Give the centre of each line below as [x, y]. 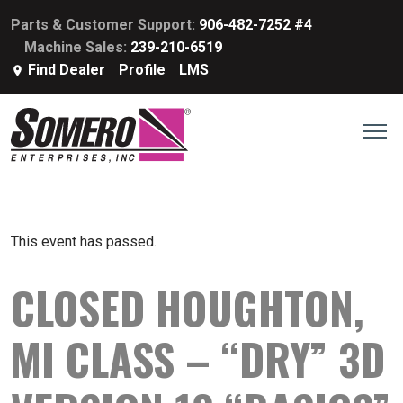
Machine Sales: [77, 47]
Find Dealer [67, 70]
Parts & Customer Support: [105, 25]
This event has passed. [84, 241]
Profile [142, 70]
